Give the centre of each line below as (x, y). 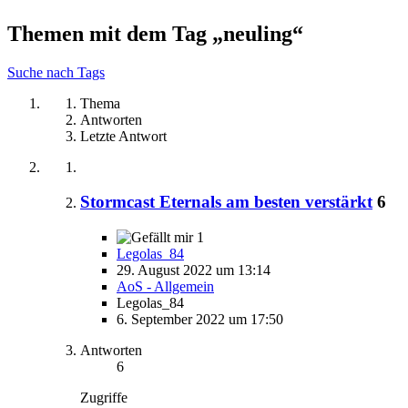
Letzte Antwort (123, 136)
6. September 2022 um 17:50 (200, 320)
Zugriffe (104, 398)
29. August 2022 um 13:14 (194, 270)
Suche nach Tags (56, 72)
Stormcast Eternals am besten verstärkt (226, 202)
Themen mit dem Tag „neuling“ (155, 33)
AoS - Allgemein (165, 287)
